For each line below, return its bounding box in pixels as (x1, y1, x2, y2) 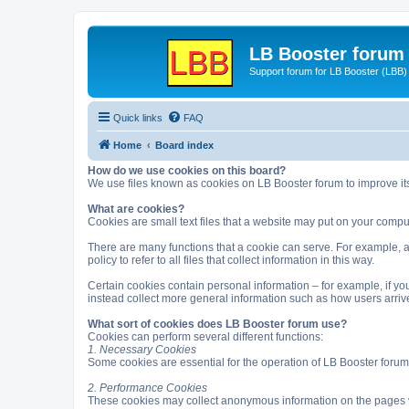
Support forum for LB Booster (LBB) (249, 66, 407, 77)
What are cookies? (88, 202, 184, 215)
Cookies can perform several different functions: (88, 330, 323, 343)
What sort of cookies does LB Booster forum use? (88, 317, 347, 330)
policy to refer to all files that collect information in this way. (88, 253, 374, 267)
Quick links (113, 111, 163, 123)
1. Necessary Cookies (88, 342, 196, 356)
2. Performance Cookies (88, 381, 207, 394)
